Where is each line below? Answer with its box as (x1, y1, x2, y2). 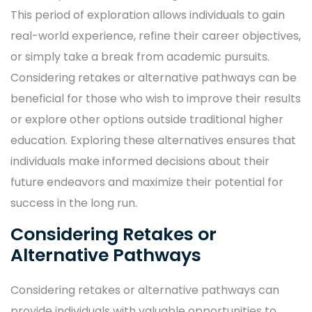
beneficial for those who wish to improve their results (10, 91, 301, 107)
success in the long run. (10, 195, 137, 212)
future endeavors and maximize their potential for (10, 174, 283, 191)
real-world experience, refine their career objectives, (10, 28, 301, 45)
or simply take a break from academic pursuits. (10, 49, 270, 65)
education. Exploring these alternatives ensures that (10, 132, 296, 149)
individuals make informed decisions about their (10, 153, 270, 170)
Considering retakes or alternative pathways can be (10, 70, 297, 86)
